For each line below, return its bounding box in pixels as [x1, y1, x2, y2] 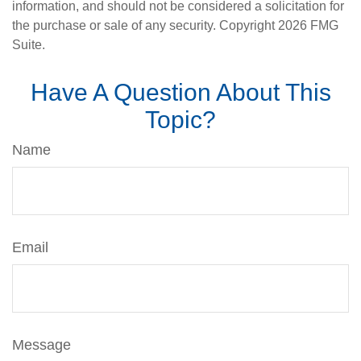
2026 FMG [278, 19, 338, 33]
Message [12, 337, 71, 354]
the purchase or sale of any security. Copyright [12, 19, 278, 33]
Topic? [145, 106, 216, 134]
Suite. [12, 38, 45, 52]
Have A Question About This [30, 79, 331, 106]
